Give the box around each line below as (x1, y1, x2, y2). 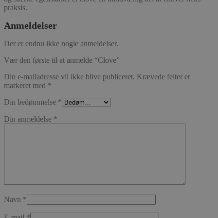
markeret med (4, 81, 48, 90)
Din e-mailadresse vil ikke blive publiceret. (4, 72, 135, 81)
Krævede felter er (137, 72, 190, 81)
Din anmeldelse (4, 114, 54, 123)
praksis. (4, 3, 27, 12)
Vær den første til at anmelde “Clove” (4, 55, 120, 64)
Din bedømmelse (4, 97, 58, 106)
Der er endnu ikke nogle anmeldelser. (4, 39, 118, 48)
